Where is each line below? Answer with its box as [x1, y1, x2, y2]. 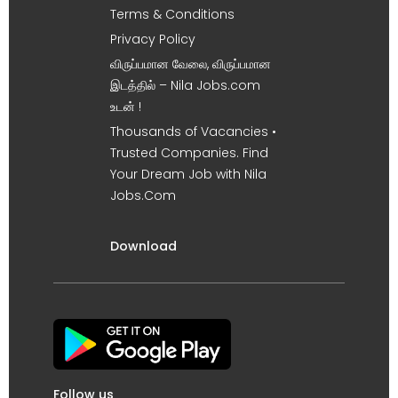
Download [110, 236, 177, 255]
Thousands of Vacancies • [110, 122, 276, 140]
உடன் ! [110, 97, 141, 115]
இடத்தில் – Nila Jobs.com [110, 76, 260, 94]
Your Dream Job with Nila [110, 164, 267, 183]
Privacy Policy [110, 29, 195, 48]
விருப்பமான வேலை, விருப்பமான [110, 54, 271, 73]
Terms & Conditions [110, 4, 235, 23]
